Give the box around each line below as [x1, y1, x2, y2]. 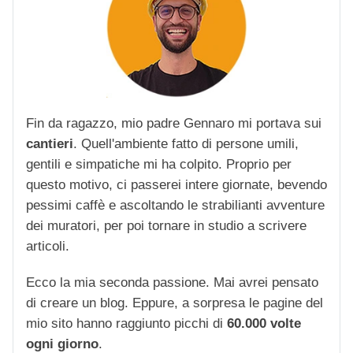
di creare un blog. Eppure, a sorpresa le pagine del [26, 295, 323, 310]
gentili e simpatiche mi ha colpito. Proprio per [26, 156, 292, 172]
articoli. [26, 238, 69, 254]
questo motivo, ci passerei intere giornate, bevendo [26, 176, 327, 192]
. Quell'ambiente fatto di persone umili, [73, 136, 299, 151]
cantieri [26, 136, 73, 151]
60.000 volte [227, 315, 301, 331]
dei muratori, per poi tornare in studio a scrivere [26, 217, 307, 233]
